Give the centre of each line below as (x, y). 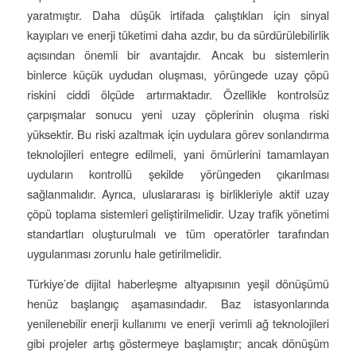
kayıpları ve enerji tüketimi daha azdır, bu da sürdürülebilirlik (178, 35)
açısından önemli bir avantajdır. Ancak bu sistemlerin (178, 55)
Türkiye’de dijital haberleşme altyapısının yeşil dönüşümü (178, 283)
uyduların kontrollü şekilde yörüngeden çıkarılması (178, 174)
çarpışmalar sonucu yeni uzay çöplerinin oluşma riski (178, 114)
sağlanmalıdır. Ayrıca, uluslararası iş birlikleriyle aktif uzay (178, 194)
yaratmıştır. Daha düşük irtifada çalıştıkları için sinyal (178, 15)
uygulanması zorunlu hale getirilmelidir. (124, 253)
